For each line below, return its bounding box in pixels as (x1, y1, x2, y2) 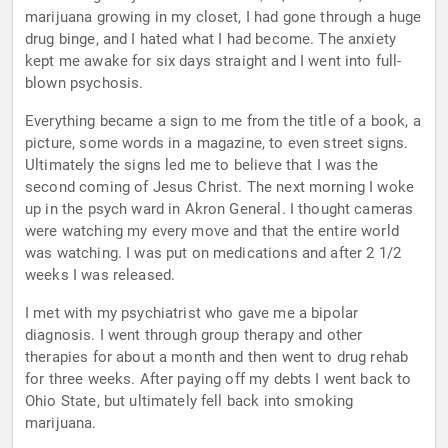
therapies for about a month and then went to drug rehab (25, 348, 409, 367)
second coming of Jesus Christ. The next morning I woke (25, 178, 415, 197)
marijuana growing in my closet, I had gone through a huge (25, 8, 422, 27)
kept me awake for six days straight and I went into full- (25, 52, 402, 71)
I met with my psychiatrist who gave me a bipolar (25, 304, 359, 323)
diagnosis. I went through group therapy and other (25, 326, 363, 345)
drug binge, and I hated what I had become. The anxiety (25, 30, 397, 49)
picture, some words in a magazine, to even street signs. (25, 134, 409, 153)
